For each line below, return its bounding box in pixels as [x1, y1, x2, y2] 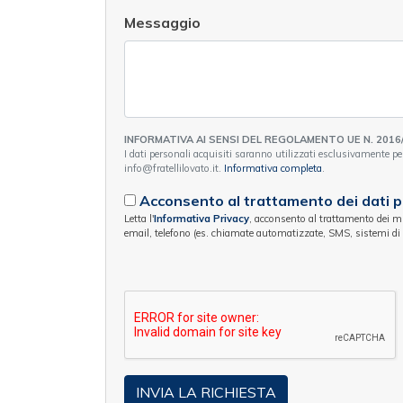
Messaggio [124, 13, 201, 32]
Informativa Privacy [154, 212, 249, 226]
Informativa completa [224, 162, 322, 175]
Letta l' [124, 212, 154, 226]
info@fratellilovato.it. [124, 162, 224, 175]
